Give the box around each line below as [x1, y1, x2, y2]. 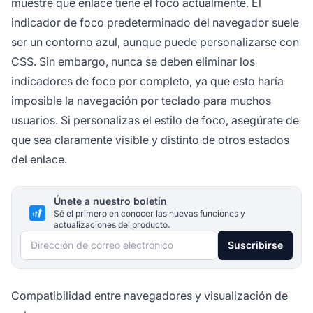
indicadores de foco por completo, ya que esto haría [11, 74, 284, 89]
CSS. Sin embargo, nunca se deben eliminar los [11, 54, 255, 69]
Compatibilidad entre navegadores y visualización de [11, 289, 288, 303]
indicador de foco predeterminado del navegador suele [11, 15, 299, 30]
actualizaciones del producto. [54, 219, 170, 231]
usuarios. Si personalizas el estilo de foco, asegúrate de [11, 113, 299, 128]
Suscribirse [228, 239, 283, 252]
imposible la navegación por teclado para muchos [11, 94, 271, 108]
